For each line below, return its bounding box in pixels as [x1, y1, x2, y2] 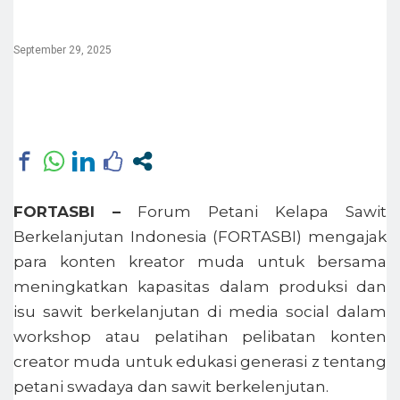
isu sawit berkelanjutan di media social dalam [13, 302, 387, 321]
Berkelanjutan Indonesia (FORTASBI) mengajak [13, 227, 387, 246]
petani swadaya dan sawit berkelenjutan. [13, 377, 329, 396]
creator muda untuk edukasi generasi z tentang [13, 352, 387, 371]
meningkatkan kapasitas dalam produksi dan [13, 277, 387, 296]
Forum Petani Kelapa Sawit [121, 202, 387, 221]
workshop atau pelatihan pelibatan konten [13, 327, 387, 346]
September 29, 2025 [13, 43, 112, 56]
